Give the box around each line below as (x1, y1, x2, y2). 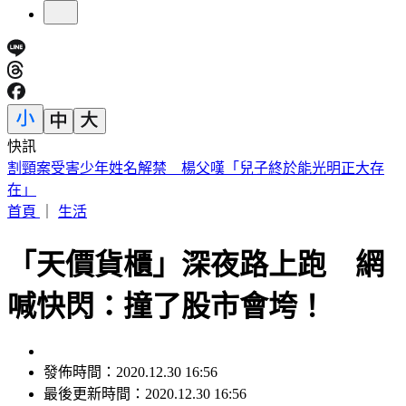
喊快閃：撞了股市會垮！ (7, 267, 326, 301)
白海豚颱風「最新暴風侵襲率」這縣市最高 (7, 160, 283, 177)
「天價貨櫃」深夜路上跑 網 (7, 226, 384, 259)
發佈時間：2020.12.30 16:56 (43, 343, 217, 359)
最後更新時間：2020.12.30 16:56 (43, 364, 246, 381)
